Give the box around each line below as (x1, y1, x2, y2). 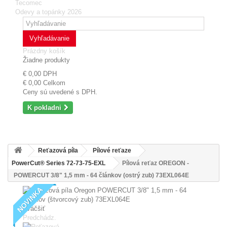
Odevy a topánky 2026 (15, 8, 82, 16)
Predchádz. (23, 213, 56, 221)
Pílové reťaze (93, 146, 131, 154)
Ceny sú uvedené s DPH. (23, 88, 97, 96)
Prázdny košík (23, 47, 65, 55)
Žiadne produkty (23, 56, 70, 64)
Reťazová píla (38, 146, 78, 154)
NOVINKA (15, 184, 44, 214)
